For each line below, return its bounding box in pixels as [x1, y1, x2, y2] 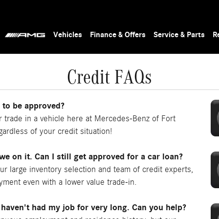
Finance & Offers [90, 30, 146, 39]
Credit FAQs [67, 66, 152, 88]
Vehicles [53, 30, 83, 39]
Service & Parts [153, 30, 205, 39]
